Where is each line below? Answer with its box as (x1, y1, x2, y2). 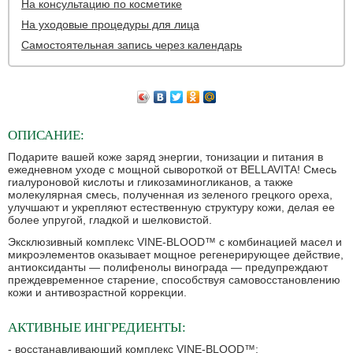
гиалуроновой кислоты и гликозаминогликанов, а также (8, 176, 293, 189)
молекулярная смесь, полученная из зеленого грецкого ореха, (8, 188, 333, 202)
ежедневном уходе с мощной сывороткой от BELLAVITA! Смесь (8, 163, 336, 176)
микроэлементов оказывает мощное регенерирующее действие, (8, 248, 344, 262)
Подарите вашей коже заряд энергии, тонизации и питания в (8, 150, 323, 164)
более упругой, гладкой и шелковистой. (8, 214, 212, 227)
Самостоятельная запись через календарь (21, 39, 242, 51)
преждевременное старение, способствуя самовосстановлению (8, 273, 340, 287)
